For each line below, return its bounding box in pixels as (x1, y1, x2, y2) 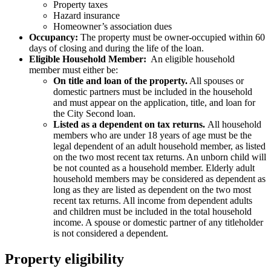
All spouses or (188, 76, 244, 87)
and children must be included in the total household (53, 206, 252, 217)
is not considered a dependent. (53, 228, 168, 239)
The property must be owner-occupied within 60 (78, 32, 265, 43)
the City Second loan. (53, 108, 135, 119)
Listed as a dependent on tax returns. (53, 119, 205, 130)
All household (205, 119, 261, 130)
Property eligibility (5, 251, 124, 267)
